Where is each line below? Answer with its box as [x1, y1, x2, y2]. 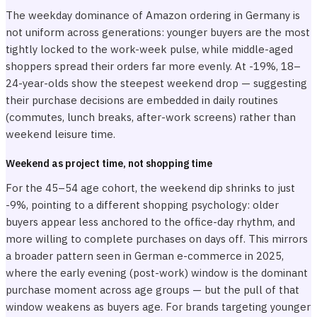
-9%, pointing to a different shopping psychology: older [6, 198, 279, 212]
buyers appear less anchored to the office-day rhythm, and [6, 215, 295, 229]
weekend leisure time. [6, 127, 115, 141]
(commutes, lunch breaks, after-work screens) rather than [6, 110, 296, 124]
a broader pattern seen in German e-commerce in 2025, [6, 249, 284, 263]
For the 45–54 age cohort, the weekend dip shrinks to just [6, 181, 295, 195]
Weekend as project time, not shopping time [6, 157, 212, 170]
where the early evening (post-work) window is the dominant [6, 266, 308, 279]
